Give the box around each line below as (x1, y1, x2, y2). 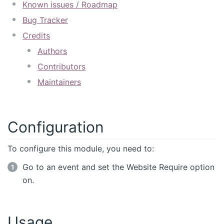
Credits (22, 30, 50, 40)
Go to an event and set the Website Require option (22, 161, 214, 172)
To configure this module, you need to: (7, 143, 154, 153)
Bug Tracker (22, 14, 68, 25)
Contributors (37, 61, 85, 71)
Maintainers (37, 76, 81, 87)
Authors (37, 45, 67, 56)
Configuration (7, 117, 104, 136)
